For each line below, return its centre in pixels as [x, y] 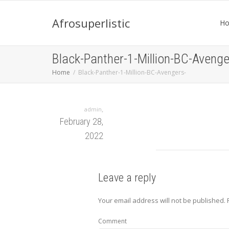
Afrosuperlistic [91, 23]
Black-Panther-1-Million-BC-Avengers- [132, 72]
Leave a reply [127, 178]
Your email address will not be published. [162, 200]
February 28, [82, 121]
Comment [112, 221]
